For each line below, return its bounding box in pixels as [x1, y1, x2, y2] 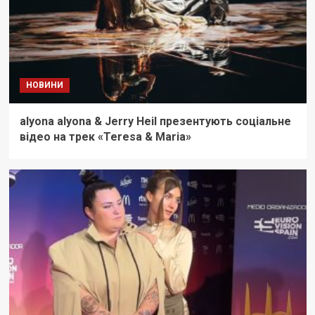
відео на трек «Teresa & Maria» [19, 130, 191, 144]
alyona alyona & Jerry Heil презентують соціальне [19, 115, 291, 129]
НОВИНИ [25, 80, 63, 91]
